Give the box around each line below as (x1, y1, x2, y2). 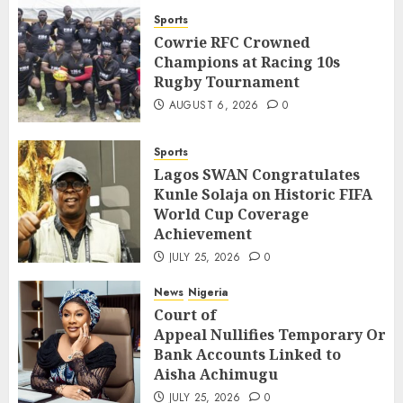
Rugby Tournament (154, 72, 300, 92)
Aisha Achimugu (154, 364, 278, 384)
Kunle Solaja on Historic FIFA (154, 184, 372, 204)
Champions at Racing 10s (154, 52, 340, 72)
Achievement (154, 224, 252, 244)
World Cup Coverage (154, 204, 309, 224)
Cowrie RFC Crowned (154, 32, 310, 52)
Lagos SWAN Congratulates (154, 165, 360, 184)
